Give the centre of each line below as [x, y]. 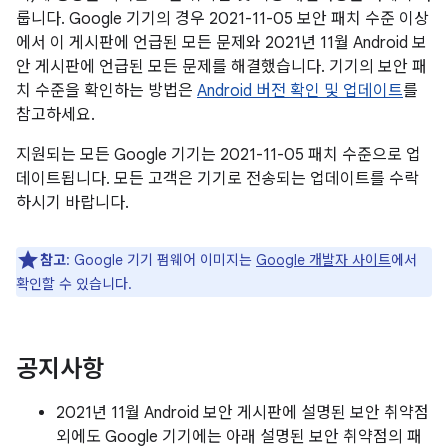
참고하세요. [55, 115]
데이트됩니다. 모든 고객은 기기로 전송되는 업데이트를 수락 [217, 179]
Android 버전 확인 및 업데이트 [300, 91]
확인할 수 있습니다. [74, 284]
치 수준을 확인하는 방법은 [106, 91]
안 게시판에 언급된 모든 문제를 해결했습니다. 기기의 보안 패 [221, 67]
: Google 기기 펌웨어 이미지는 [161, 260]
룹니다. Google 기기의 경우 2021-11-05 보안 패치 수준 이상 [222, 19]
